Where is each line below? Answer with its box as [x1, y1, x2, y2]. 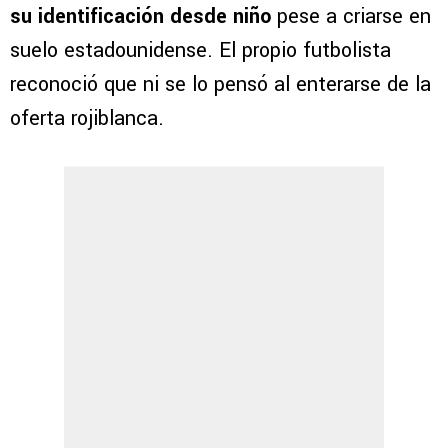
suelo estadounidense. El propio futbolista [10, 36, 391, 66]
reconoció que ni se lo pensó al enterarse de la [10, 70, 431, 100]
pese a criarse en [271, 2, 431, 32]
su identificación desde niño [10, 2, 271, 32]
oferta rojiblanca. [10, 104, 164, 134]
